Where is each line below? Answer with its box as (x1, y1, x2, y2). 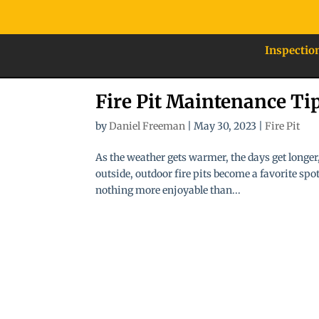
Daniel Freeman (109, 119, 186, 132)
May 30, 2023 (194, 119, 257, 132)
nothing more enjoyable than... (95, 183, 241, 197)
